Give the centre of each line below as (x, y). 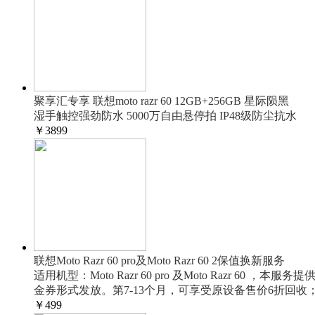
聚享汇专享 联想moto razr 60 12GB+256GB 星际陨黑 (161, 101)
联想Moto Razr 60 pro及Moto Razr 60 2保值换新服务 (159, 261)
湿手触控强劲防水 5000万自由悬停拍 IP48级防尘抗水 (165, 116)
